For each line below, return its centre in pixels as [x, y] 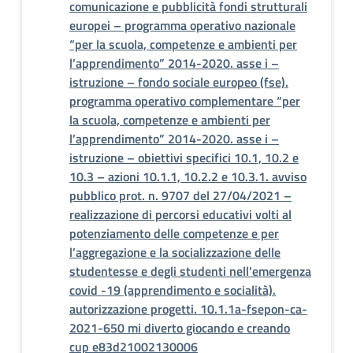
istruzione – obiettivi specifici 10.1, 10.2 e [184, 158]
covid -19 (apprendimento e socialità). [173, 290]
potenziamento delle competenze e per [174, 233]
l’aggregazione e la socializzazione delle [175, 252]
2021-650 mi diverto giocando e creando [180, 328]
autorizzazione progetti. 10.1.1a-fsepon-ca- [188, 309]
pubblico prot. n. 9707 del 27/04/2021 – [180, 195]
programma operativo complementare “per [185, 101]
